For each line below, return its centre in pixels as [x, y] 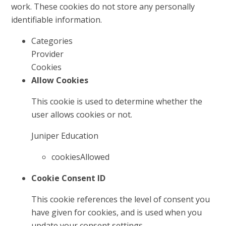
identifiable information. [57, 20]
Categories [52, 41]
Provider [48, 54]
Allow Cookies [60, 80]
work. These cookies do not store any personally [103, 7]
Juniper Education [65, 136]
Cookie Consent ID [69, 178]
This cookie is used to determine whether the [117, 102]
